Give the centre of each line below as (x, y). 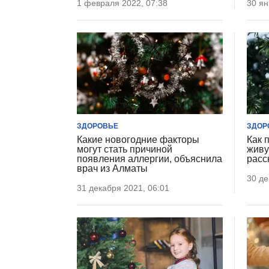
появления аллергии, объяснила (150, 159)
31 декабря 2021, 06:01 (123, 188)
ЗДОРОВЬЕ (98, 126)
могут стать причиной (125, 150)
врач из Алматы (112, 169)
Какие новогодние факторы (138, 140)
